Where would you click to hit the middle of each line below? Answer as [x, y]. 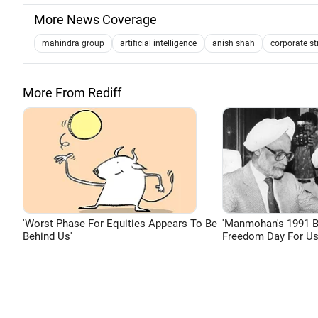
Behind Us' [48, 236]
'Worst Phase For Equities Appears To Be [120, 224]
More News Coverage [95, 20]
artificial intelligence [158, 43]
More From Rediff [72, 93]
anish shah [234, 43]
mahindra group [73, 43]
